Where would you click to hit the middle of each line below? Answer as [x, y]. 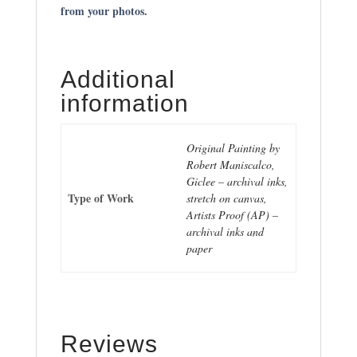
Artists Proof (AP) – [232, 214]
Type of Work [101, 198]
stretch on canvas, [227, 198]
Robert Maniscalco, [231, 164]
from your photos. [104, 10]
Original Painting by [233, 147]
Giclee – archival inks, [237, 181]
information [124, 103]
